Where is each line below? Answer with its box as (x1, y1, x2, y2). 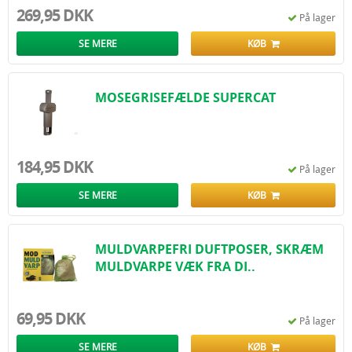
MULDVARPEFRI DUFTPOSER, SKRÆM (95, 240, 324, 258)
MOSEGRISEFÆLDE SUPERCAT (95, 89, 276, 106)
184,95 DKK (16, 156, 93, 178)
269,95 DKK (16, 5, 93, 26)
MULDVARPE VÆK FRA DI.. (95, 258, 255, 275)
